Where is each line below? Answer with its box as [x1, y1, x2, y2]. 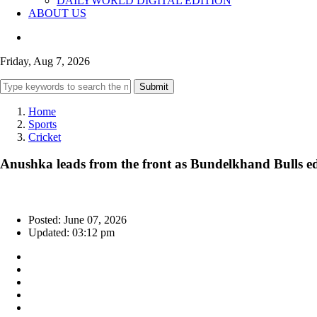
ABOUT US [28, 6, 86, 19]
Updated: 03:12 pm [28, 226, 115, 239]
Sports [28, 117, 57, 130]
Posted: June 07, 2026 [28, 214, 127, 226]
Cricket [28, 130, 61, 143]
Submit [139, 81, 168, 92]
